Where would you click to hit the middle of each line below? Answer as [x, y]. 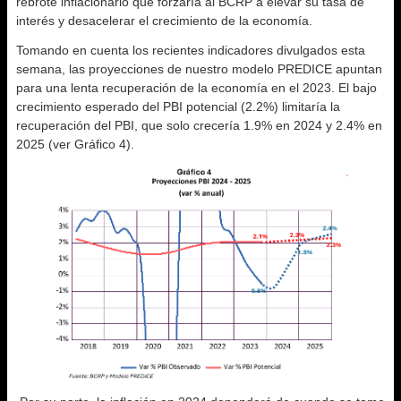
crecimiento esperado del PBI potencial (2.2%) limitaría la [178, 107]
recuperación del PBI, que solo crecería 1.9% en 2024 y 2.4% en [199, 126]
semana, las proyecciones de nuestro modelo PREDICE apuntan [199, 69]
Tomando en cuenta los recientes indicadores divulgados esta [191, 51]
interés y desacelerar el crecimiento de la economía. [164, 21]
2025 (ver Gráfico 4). [75, 145]
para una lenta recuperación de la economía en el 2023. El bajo [196, 88]
